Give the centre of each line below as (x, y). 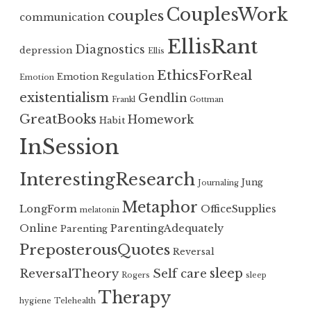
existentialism (64, 98)
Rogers (136, 276)
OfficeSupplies (238, 209)
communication (62, 18)
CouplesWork (227, 15)
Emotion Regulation (106, 77)
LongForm (48, 209)
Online (39, 229)
